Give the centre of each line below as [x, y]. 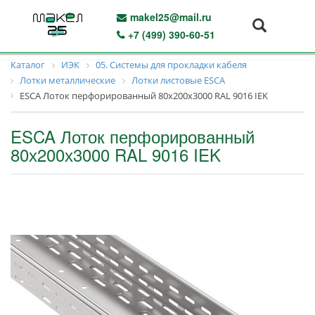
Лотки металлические [67, 80]
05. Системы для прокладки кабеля [171, 65]
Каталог [28, 65]
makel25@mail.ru [171, 17]
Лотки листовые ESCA [178, 80]
